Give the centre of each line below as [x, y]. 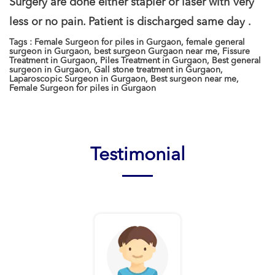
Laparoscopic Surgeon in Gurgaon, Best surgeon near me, [124, 79]
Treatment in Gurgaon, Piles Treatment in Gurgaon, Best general [135, 61]
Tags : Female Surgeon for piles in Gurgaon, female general [127, 42]
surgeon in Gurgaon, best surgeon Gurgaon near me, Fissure [130, 52]
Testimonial [137, 155]
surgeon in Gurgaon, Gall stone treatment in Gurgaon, [116, 70]
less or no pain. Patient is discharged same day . [130, 22]
